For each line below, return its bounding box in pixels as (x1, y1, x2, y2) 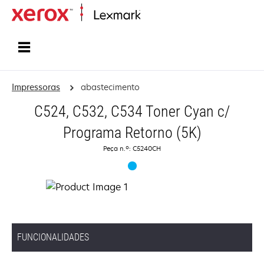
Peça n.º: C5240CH (103, 144, 161, 153)
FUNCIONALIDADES (17, 232, 89, 243)
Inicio (140, 11, 157, 21)
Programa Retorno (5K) (62, 124, 202, 141)
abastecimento (80, 81, 140, 93)
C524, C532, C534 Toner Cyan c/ (34, 103, 230, 120)
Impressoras (12, 81, 60, 93)
